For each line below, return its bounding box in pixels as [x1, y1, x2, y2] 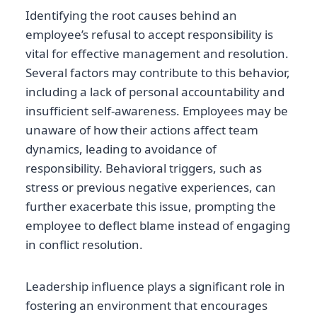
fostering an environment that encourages [25, 297, 267, 314]
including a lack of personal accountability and [25, 83, 284, 100]
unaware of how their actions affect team [25, 122, 258, 139]
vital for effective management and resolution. [25, 45, 289, 62]
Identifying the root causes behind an [25, 7, 237, 24]
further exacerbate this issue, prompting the [25, 198, 276, 215]
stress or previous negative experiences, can [25, 179, 276, 196]
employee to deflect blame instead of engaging [25, 217, 290, 234]
